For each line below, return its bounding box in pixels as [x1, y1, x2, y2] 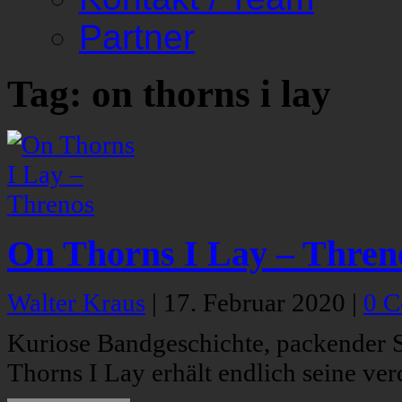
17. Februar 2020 [163, 288, 352, 318]
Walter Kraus [7, 288, 145, 318]
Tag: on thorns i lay [7, 73, 331, 116]
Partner [79, 18, 195, 57]
